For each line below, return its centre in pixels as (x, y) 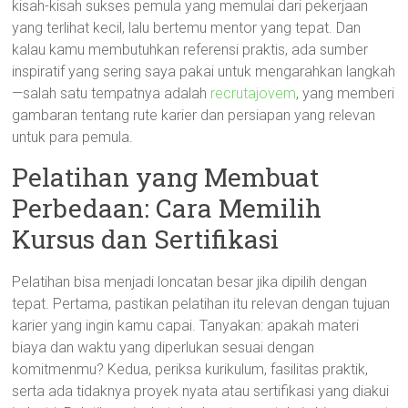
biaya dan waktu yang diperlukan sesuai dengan (163, 347)
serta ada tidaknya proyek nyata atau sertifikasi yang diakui (201, 391)
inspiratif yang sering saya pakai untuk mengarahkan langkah (204, 71)
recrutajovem (254, 93)
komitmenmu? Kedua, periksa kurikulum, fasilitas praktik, (190, 369)
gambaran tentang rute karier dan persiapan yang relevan (194, 115)
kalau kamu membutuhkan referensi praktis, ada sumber (190, 50)
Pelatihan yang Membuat (166, 177)
